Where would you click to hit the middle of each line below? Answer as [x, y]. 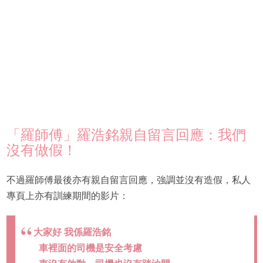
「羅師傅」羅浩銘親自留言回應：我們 [126, 134]
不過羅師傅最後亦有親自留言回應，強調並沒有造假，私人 [128, 180]
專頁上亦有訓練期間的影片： [67, 195]
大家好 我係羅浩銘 [73, 232]
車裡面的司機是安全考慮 [90, 248]
